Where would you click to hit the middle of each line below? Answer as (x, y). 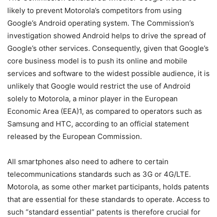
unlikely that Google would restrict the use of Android (99, 86)
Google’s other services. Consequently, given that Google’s (108, 48)
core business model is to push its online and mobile (97, 61)
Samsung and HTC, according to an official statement (98, 124)
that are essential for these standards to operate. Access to (108, 200)
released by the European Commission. (75, 137)
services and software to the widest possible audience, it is (108, 74)
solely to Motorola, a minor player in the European (93, 99)
